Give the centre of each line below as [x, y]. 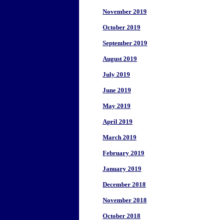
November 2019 [125, 12]
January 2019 [122, 169]
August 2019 [120, 59]
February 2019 [124, 153]
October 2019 [122, 27]
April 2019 [118, 122]
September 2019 [125, 43]
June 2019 [117, 90]
